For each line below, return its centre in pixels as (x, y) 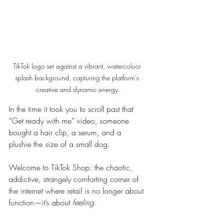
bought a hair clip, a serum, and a (66, 132)
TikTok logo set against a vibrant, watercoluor (78, 66)
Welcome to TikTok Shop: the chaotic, (72, 167)
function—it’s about (41, 202)
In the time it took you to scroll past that (72, 109)
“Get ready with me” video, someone (70, 121)
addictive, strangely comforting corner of (75, 179)
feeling (83, 202)
